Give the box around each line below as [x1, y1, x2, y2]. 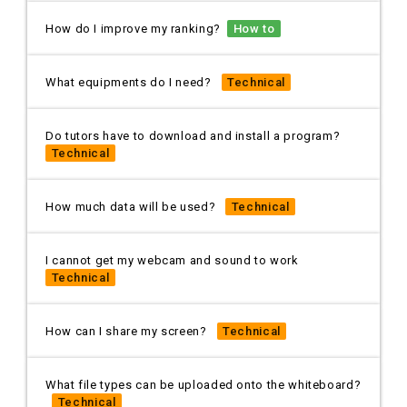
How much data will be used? [45, 200, 226, 214]
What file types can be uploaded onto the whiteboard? [45, 378, 362, 392]
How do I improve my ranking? [45, 22, 228, 36]
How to [233, 22, 275, 36]
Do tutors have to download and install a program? [45, 129, 351, 144]
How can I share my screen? [45, 324, 217, 339]
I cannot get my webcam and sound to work [45, 253, 309, 268]
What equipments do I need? [45, 75, 222, 90]
